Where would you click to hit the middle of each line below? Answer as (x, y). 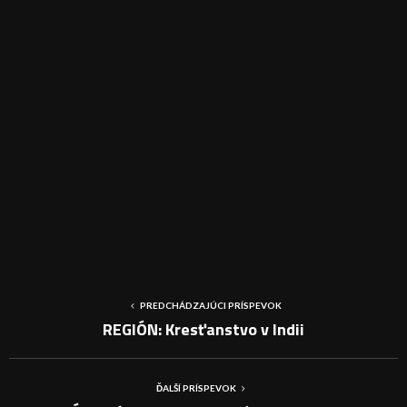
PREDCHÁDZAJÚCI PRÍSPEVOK (211, 306)
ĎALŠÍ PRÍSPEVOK (196, 388)
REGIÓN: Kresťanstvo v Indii (203, 330)
